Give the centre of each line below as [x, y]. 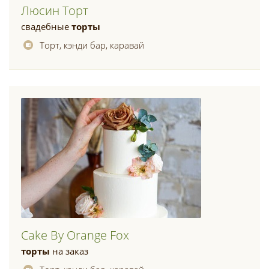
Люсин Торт [55, 11]
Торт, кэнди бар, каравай [92, 45]
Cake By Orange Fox [75, 235]
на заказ [69, 251]
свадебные [46, 26]
